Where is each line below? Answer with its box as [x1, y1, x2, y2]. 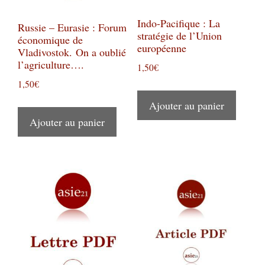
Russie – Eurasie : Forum [18, 20, 127, 34]
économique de [18, 32, 83, 47]
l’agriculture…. [18, 57, 88, 72]
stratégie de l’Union [137, 28, 222, 43]
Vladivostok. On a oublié [18, 44, 126, 59]
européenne [137, 41, 190, 56]
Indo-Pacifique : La [137, 16, 220, 31]
